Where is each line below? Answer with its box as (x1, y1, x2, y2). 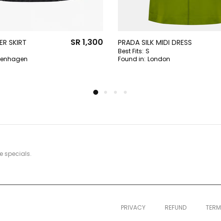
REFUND (164, 203, 186, 212)
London (147, 54, 170, 63)
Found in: (118, 54, 146, 63)
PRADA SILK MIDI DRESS (118, 37, 192, 47)
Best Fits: (118, 46, 144, 55)
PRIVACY (120, 203, 146, 212)
